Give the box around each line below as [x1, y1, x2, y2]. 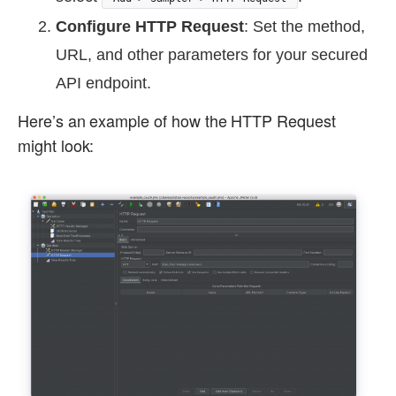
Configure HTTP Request [56, 18, 244, 36]
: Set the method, [244, 18, 365, 36]
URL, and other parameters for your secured [56, 46, 368, 65]
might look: [18, 133, 95, 157]
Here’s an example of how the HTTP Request [18, 109, 336, 133]
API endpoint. [56, 74, 151, 93]
